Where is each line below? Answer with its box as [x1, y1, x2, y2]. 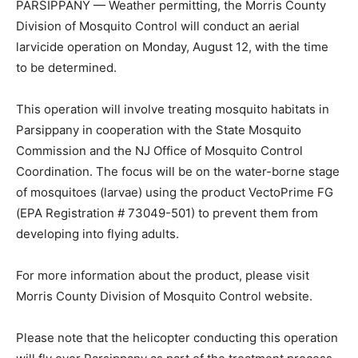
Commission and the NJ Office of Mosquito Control [16, 143, 303, 159]
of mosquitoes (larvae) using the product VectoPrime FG [16, 185, 333, 201]
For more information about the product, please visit [16, 268, 309, 284]
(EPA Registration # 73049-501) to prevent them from [16, 205, 318, 221]
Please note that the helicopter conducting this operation [16, 330, 338, 346]
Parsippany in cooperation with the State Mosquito [16, 122, 301, 138]
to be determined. [16, 60, 117, 76]
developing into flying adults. [16, 226, 179, 242]
